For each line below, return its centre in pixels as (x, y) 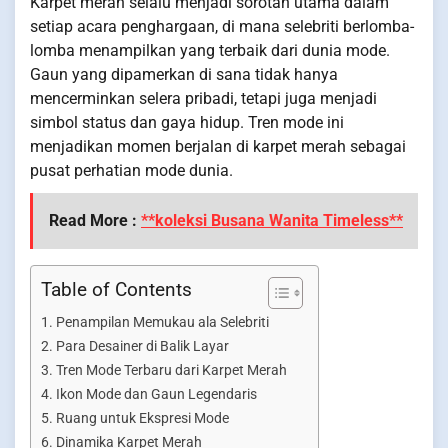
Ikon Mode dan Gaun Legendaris (156, 394)
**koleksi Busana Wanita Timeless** (272, 220)
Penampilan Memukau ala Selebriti (162, 322)
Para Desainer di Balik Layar (142, 346)
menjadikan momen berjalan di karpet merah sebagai (218, 146)
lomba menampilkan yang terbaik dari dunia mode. (210, 50)
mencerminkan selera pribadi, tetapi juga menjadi (203, 98)
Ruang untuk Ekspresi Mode (142, 418)
